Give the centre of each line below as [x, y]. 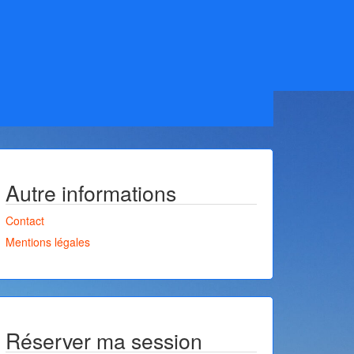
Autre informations [91, 192]
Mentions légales [48, 242]
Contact [25, 220]
